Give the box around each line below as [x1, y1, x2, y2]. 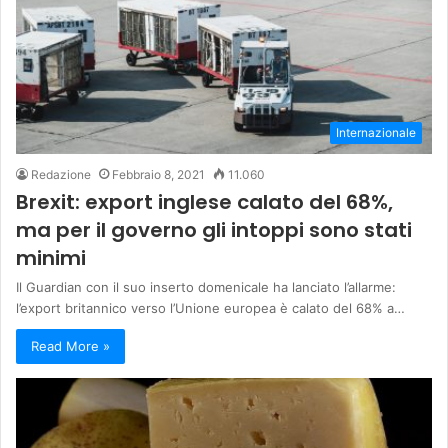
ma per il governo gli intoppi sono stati [16, 215, 412, 244]
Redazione [31, 166, 91, 182]
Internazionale [336, 124, 416, 140]
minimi [16, 243, 86, 272]
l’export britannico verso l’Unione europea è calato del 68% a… [16, 299, 405, 316]
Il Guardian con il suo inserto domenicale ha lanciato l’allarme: [16, 278, 396, 295]
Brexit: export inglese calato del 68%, [16, 187, 393, 216]
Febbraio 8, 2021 [112, 166, 205, 182]
